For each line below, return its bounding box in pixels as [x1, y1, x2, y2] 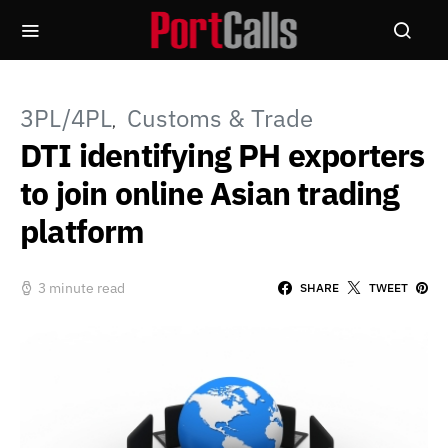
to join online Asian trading [20, 172, 400, 214]
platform [20, 210, 145, 252]
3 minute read [38, 278, 125, 297]
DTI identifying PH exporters [20, 134, 425, 176]
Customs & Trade [127, 102, 313, 134]
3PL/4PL [20, 102, 112, 134]
